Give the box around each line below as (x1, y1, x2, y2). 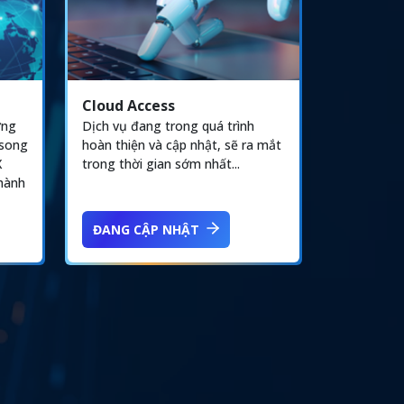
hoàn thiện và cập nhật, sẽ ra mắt (82, 135, 281, 153)
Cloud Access (82, 95, 175, 115)
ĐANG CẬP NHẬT (93, 220, 199, 238)
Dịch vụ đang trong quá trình (82, 116, 254, 134)
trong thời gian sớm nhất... (82, 154, 240, 172)
